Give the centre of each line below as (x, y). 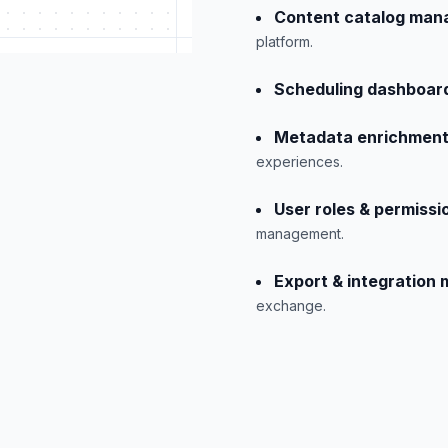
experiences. (299, 161)
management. (300, 233)
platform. (284, 41)
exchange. (291, 305)
